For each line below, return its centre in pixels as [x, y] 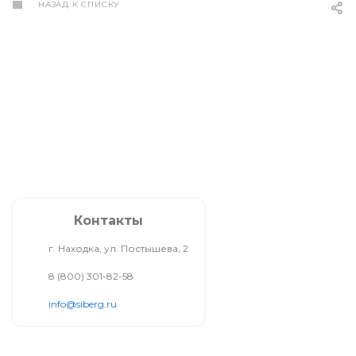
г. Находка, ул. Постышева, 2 [118, 248]
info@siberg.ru [83, 304]
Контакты [108, 221]
